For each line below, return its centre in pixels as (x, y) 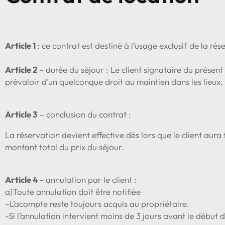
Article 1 (21, 45)
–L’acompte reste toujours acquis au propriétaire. (97, 203)
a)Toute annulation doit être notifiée (73, 191)
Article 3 (21, 114)
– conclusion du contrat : (84, 114)
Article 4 (22, 179)
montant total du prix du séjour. (65, 147)
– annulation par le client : (88, 179)
